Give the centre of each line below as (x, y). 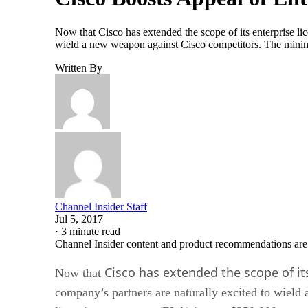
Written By (79, 67)
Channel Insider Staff (101, 206)
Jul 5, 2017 (79, 219)
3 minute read (91, 231)
